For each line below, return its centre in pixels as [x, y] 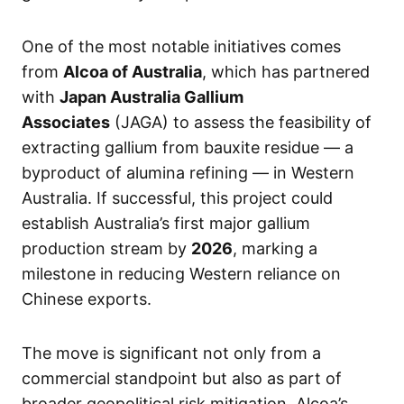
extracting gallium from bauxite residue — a [188, 147]
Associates [66, 122]
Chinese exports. [87, 299]
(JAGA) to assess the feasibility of [241, 122]
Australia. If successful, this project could [177, 198]
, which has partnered [286, 72]
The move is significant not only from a [171, 353]
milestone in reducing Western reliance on [181, 274]
